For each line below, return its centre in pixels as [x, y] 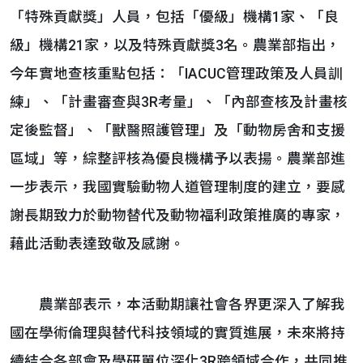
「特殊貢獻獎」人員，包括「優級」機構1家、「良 [174, 17]
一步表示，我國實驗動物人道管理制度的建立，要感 [177, 187]
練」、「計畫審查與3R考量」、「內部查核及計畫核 [179, 102]
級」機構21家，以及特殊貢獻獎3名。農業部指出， [175, 45]
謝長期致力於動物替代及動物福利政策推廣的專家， [177, 216]
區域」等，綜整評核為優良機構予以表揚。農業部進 [177, 159]
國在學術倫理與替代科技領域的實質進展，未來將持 [177, 333]
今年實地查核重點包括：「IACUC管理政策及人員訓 [176, 74]
